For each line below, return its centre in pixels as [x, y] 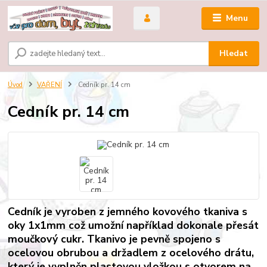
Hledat [234, 54]
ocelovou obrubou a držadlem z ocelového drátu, [131, 252]
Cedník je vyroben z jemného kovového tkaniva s [128, 211]
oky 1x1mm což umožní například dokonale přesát [133, 225]
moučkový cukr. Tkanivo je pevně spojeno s [114, 239]
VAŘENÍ [49, 85]
